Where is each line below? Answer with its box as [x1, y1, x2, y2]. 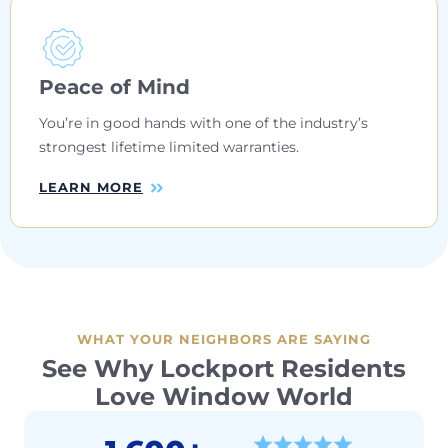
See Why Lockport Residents [42, 353, 406, 383]
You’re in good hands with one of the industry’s [39, 113, 368, 132]
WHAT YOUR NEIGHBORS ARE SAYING [77, 330, 371, 347]
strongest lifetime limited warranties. [39, 137, 299, 156]
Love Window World [95, 381, 353, 411]
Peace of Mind [39, 74, 190, 99]
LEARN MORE [39, 178, 143, 195]
